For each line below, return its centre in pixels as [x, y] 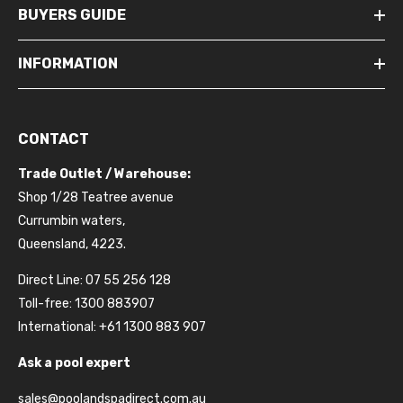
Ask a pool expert [74, 363]
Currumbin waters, [72, 221]
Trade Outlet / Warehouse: [104, 174]
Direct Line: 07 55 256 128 [94, 280]
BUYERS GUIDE [72, 15]
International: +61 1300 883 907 [112, 327]
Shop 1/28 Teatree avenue [96, 197]
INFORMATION [68, 63]
